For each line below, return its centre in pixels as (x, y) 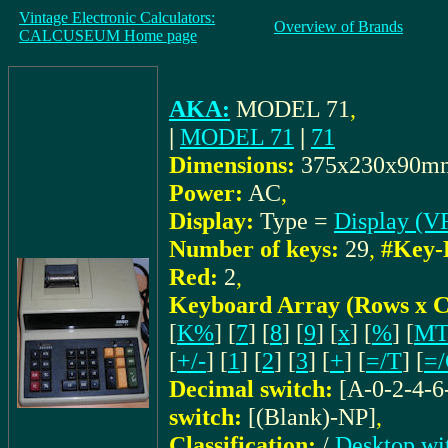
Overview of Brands (338, 26)
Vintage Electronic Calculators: (117, 17)
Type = (297, 220)
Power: (206, 192)
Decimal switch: (251, 388)
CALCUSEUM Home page (108, 35)
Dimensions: (232, 164)
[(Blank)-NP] (312, 416)
